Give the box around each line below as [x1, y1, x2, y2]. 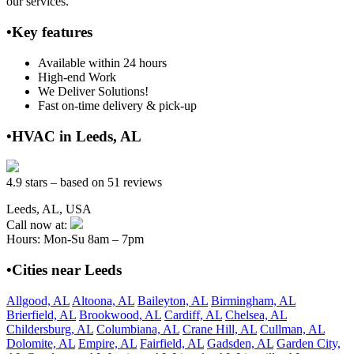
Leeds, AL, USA [6, 202, 92, 217]
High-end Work [38, 70, 116, 84]
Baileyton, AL [137, 293, 208, 307]
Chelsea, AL [225, 307, 287, 322]
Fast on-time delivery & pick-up [38, 98, 197, 112]
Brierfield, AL [6, 307, 76, 322]
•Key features [6, 24, 92, 41]
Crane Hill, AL [183, 322, 257, 336]
